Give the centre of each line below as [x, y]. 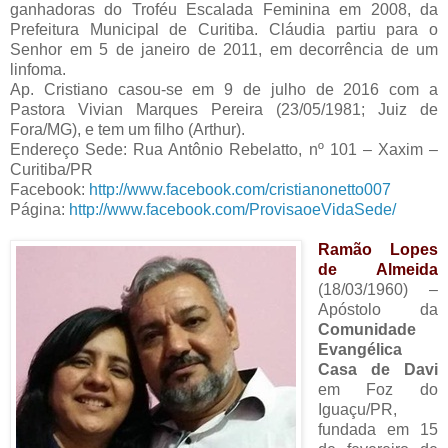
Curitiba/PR [51, 170]
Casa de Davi [377, 370]
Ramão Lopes [377, 250]
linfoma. [38, 70]
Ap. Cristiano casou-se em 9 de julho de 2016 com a [224, 90]
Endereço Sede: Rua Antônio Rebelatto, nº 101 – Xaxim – [224, 150]
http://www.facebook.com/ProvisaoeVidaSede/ [232, 210]
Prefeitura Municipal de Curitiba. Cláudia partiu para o [224, 30]
